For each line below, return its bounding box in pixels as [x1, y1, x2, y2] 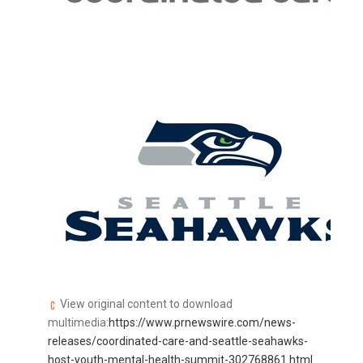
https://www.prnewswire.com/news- [109, 316, 296, 330]
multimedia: [48, 316, 109, 330]
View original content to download [58, 297, 233, 311]
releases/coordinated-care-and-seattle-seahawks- [48, 335, 308, 348]
